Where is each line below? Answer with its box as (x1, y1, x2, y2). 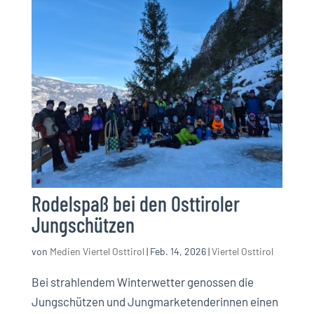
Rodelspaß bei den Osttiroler (31, 191, 240, 217)
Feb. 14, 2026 (149, 245, 206, 258)
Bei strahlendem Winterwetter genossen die (31, 275, 254, 289)
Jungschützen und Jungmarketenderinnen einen (31, 294, 278, 309)
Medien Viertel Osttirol (49, 245, 144, 258)
